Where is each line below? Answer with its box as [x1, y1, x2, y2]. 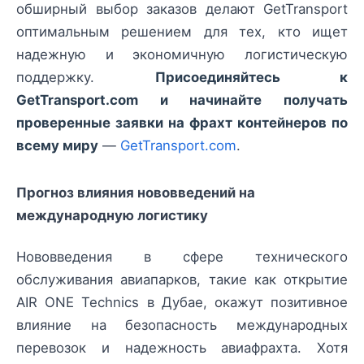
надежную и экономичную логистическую [16, 46, 348, 63]
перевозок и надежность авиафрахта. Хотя [16, 339, 348, 356]
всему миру [16, 137, 98, 154]
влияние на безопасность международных [16, 316, 348, 333]
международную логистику [16, 207, 208, 224]
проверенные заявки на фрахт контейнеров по [16, 115, 348, 132]
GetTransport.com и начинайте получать [16, 92, 348, 109]
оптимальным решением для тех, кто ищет [16, 24, 348, 41]
